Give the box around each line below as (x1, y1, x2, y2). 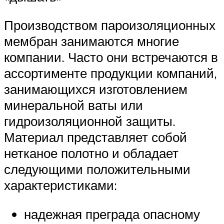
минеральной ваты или (4, 97, 143, 113)
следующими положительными (4, 161, 190, 177)
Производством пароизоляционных (4, 17, 215, 33)
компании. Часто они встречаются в (4, 49, 218, 65)
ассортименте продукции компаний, (4, 65, 217, 81)
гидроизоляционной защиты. (4, 113, 175, 129)
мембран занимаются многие (4, 33, 179, 49)
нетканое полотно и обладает (4, 145, 178, 161)
